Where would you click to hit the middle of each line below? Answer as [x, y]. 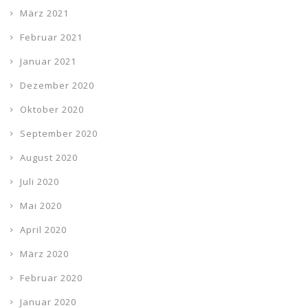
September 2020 [59, 133]
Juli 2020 [40, 181]
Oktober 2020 [52, 109]
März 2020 [44, 254]
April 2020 [43, 230]
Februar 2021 [51, 37]
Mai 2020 [41, 206]
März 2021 [44, 13]
